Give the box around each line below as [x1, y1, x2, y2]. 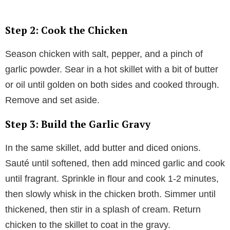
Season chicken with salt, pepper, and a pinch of [5, 48, 203, 59]
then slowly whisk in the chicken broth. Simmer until [5, 188, 216, 199]
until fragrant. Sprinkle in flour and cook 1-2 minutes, [5, 173, 219, 184]
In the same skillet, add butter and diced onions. [5, 142, 201, 153]
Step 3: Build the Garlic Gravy [5, 117, 150, 130]
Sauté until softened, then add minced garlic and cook [5, 158, 225, 168]
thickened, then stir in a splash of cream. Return [5, 204, 201, 215]
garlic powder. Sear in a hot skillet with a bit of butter [5, 64, 218, 74]
